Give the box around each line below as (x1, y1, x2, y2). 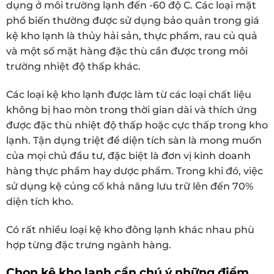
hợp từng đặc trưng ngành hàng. (6, 239, 171, 251)
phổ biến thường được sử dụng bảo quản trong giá (6, 15, 259, 27)
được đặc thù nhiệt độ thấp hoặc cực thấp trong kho (6, 119, 268, 131)
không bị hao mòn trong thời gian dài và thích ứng (6, 103, 257, 116)
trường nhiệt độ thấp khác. (6, 61, 141, 73)
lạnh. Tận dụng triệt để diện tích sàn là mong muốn (6, 134, 262, 146)
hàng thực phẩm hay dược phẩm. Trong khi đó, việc (6, 165, 263, 177)
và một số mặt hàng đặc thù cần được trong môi (6, 45, 248, 57)
